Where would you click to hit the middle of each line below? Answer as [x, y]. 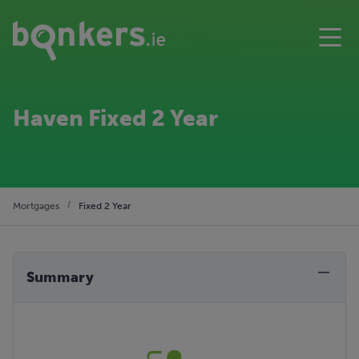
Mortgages [36, 206]
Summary [60, 278]
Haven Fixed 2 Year [115, 119]
